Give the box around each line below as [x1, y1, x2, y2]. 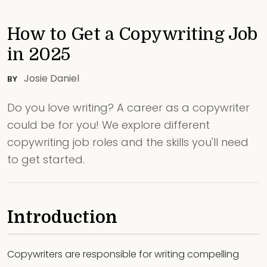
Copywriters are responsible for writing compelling [7, 247, 239, 261]
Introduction [7, 207, 117, 227]
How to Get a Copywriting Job [7, 24, 257, 44]
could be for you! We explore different [7, 117, 210, 132]
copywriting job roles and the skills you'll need [7, 134, 249, 150]
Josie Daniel [21, 72, 79, 85]
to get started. [7, 151, 85, 167]
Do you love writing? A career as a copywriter [7, 100, 250, 115]
